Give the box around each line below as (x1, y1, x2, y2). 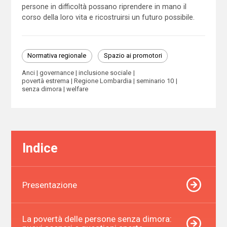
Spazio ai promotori (103, 52, 162, 60)
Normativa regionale (27, 52, 87, 60)
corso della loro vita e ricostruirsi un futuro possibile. (21, 13, 195, 21)
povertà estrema (21, 77, 69, 85)
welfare (66, 85, 88, 93)
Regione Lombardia (73, 77, 132, 85)
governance (39, 68, 74, 77)
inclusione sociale (79, 68, 132, 77)
